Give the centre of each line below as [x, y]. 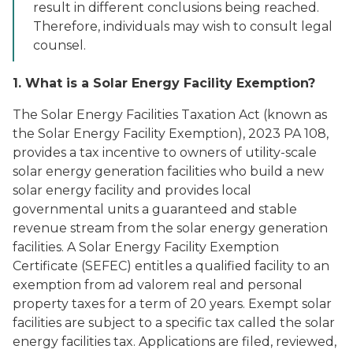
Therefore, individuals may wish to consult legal [183, 26]
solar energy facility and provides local [132, 190]
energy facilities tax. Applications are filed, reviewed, [175, 342]
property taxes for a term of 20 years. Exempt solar [172, 304]
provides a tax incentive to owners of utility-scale [165, 152]
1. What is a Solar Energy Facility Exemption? [164, 83]
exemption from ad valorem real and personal [158, 285]
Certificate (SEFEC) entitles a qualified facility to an [171, 266]
